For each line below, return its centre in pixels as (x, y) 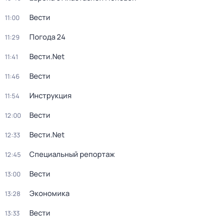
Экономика (49, 193)
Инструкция (50, 96)
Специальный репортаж (72, 154)
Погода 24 (47, 37)
